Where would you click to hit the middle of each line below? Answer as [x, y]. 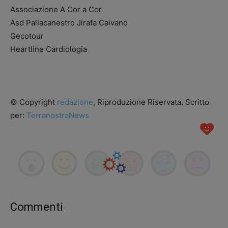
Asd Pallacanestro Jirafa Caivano [69, 23]
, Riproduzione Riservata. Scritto [151, 102]
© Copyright [34, 102]
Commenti [36, 207]
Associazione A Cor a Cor [56, 9]
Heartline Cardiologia [49, 49]
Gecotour [27, 36]
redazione [75, 102]
